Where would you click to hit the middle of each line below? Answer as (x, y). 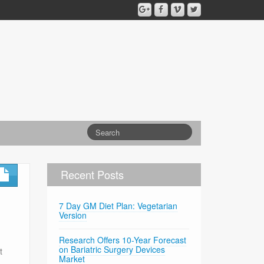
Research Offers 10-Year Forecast (123, 240)
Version (73, 215)
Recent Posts (93, 175)
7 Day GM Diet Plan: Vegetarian (118, 206)
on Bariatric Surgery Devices (112, 250)
